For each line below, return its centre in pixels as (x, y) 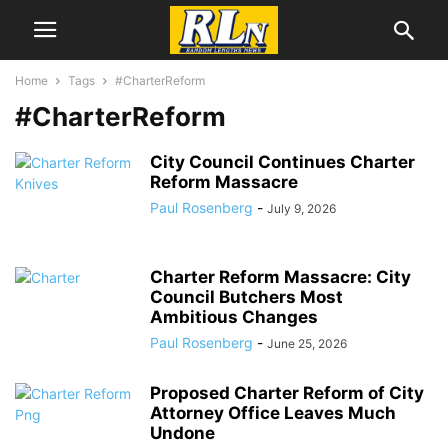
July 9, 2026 (301, 208)
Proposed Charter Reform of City (287, 393)
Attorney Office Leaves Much (273, 413)
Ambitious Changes (234, 317)
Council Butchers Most (246, 297)
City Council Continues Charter (282, 162)
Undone (182, 433)
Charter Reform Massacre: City (280, 277)
